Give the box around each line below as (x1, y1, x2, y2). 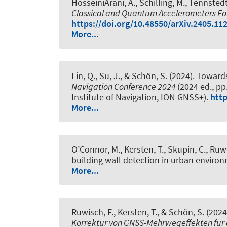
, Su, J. (95, 69, 120, 82)
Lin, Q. (71, 69, 95, 82)
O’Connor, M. (71, 143, 120, 155)
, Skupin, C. (164, 143, 206, 155)
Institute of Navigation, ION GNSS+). (71, 91, 210, 103)
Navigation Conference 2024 (71, 80, 177, 92)
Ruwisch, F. (71, 206, 113, 218)
